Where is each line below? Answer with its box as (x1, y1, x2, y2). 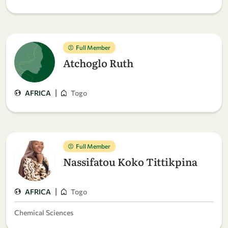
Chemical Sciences (14, 208, 73, 217)
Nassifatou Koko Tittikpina (63, 154, 197, 169)
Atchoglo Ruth (63, 55, 133, 70)
